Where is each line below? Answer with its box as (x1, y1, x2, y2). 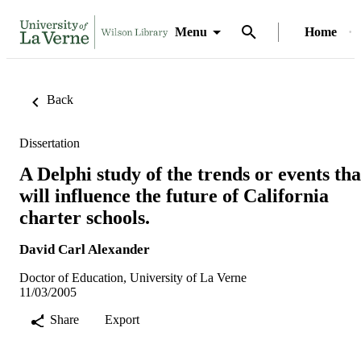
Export (105, 312, 139, 326)
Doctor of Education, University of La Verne (19, 270, 247, 284)
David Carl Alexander (19, 241, 150, 257)
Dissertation (19, 136, 80, 150)
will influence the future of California (19, 185, 329, 206)
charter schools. (19, 206, 150, 228)
